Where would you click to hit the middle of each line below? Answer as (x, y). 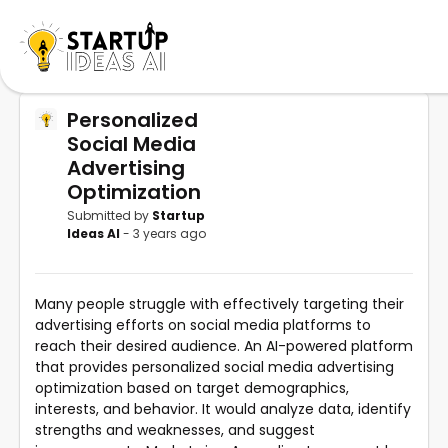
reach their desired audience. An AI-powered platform (224, 345)
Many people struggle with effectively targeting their (219, 303)
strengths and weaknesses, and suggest (175, 429)
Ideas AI (95, 233)
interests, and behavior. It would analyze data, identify (223, 408)
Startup (179, 215)
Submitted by (110, 215)
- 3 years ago (165, 233)
